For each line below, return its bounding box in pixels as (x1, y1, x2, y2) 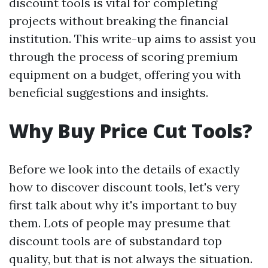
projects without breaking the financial (9, 13, 229, 29)
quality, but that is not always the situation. (9, 251, 252, 267)
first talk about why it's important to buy (9, 197, 237, 213)
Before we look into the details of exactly (9, 162, 240, 177)
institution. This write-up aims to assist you (9, 31, 256, 47)
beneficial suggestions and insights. (9, 85, 208, 100)
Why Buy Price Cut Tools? (9, 118, 252, 144)
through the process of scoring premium (9, 49, 238, 65)
